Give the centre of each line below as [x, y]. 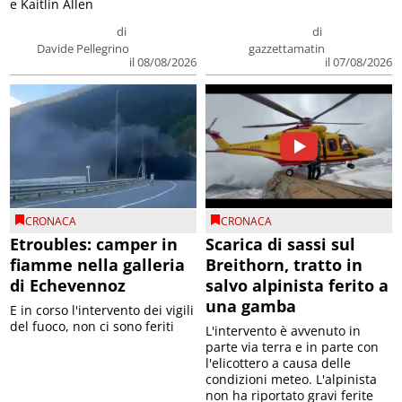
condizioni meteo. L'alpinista [291, 380]
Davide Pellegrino [83, 48]
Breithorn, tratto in [284, 265]
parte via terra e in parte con [292, 347]
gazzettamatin [286, 48]
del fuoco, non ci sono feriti [92, 327]
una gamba [251, 306]
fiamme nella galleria [98, 265]
